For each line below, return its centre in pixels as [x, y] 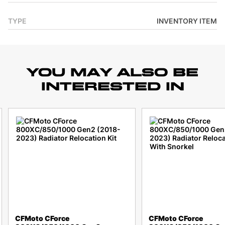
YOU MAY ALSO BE [113, 72]
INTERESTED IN [113, 86]
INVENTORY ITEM [187, 21]
